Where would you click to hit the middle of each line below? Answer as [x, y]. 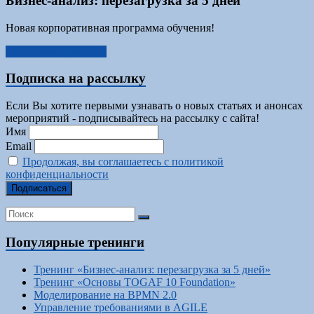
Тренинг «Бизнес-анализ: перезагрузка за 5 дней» [152, 269]
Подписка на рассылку [76, 78]
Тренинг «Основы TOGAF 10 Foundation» [135, 282]
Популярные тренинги [75, 242]
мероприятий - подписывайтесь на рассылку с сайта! [132, 118]
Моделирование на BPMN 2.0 [105, 294]
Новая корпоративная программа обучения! [110, 27]
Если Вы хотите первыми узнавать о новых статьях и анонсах [154, 106]
